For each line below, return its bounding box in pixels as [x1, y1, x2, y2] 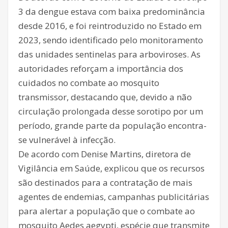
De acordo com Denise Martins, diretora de [18, 148, 191, 160]
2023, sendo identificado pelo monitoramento [18, 34, 203, 46]
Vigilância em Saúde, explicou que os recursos [18, 162, 205, 175]
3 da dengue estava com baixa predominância [18, 6, 205, 18]
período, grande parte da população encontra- [18, 120, 207, 132]
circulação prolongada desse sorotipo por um [18, 105, 203, 118]
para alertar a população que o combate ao [18, 205, 195, 217]
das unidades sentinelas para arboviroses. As [18, 48, 201, 61]
